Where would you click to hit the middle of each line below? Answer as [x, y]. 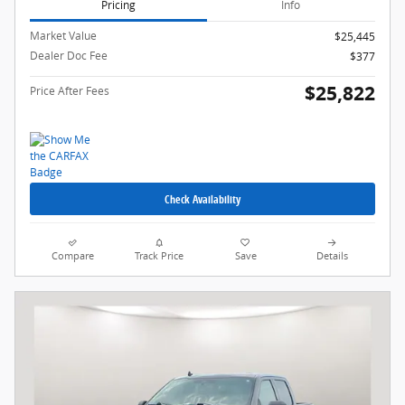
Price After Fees [70, 91]
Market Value [63, 36]
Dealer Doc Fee [69, 56]
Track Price [160, 256]
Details [332, 256]
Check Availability [202, 199]
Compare [73, 256]
